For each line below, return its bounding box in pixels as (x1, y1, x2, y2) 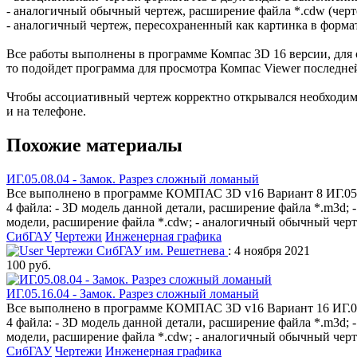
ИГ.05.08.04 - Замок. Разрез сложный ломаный (6, 171, 259, 186)
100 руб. (6, 257, 51, 272)
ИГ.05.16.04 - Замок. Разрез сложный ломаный (6, 286, 259, 300)
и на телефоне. (6, 104, 86, 119)
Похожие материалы (6, 135, 182, 156)
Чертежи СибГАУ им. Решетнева (43, 243, 228, 257)
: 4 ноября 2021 (228, 243, 310, 257)
